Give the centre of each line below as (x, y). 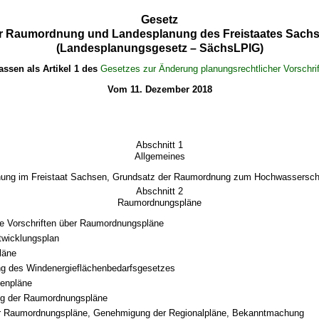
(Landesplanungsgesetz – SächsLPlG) (159, 48)
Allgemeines (159, 156)
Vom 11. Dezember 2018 (159, 89)
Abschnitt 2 (159, 192)
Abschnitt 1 (159, 145)
